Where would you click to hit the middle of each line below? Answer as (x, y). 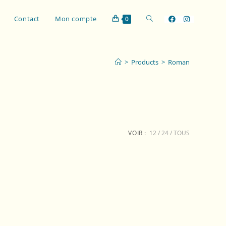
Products (145, 62)
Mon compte (76, 19)
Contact (27, 19)
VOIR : (137, 133)
